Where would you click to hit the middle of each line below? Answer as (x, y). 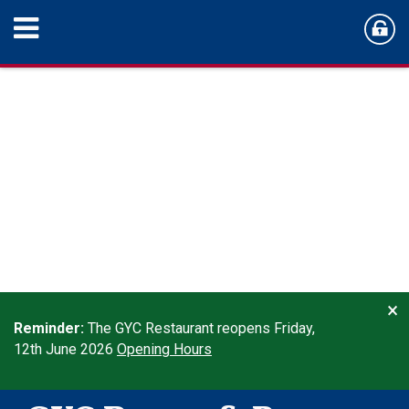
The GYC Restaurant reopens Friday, (201, 328)
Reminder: (51, 328)
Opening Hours (164, 349)
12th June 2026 (65, 349)
